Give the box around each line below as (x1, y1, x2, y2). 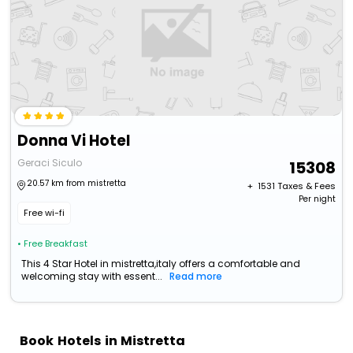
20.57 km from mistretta (27, 177, 127, 190)
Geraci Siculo (17, 156, 83, 170)
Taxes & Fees (277, 180, 336, 193)
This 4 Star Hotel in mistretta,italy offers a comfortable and (21, 257, 301, 271)
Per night (298, 193, 336, 206)
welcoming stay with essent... (21, 269, 163, 284)
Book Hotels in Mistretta (20, 331, 186, 350)
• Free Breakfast (17, 237, 88, 251)
